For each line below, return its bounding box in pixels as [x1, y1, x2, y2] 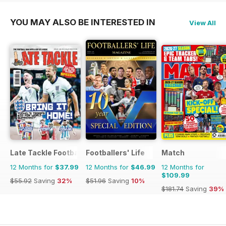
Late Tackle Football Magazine [10, 148, 120, 157]
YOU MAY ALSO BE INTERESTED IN [10, 17, 155, 28]
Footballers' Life [86, 148, 145, 157]
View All [189, 19, 216, 27]
